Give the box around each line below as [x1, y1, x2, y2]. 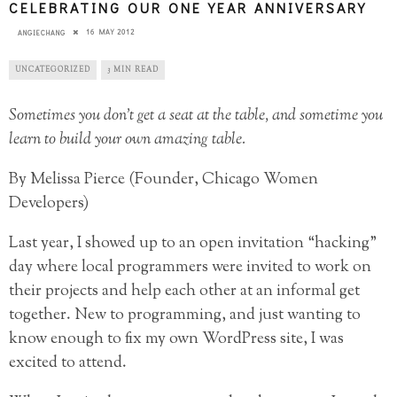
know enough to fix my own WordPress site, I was [9, 327, 344, 351]
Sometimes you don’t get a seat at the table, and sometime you [9, 104, 383, 128]
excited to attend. [9, 351, 127, 375]
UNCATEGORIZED [15, 64, 90, 75]
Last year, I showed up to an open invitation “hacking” [9, 231, 377, 255]
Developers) [9, 191, 89, 215]
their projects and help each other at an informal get [9, 279, 360, 303]
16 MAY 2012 [86, 27, 135, 37]
